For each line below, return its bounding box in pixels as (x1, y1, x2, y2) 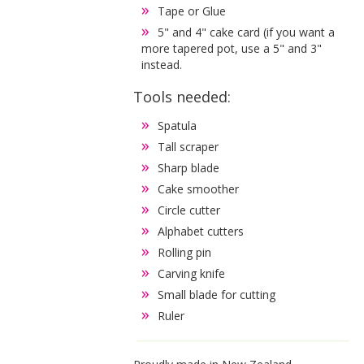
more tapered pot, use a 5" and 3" (141, 40, 323, 56)
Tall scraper (158, 138, 219, 154)
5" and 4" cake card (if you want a (158, 24, 336, 40)
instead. (141, 56, 183, 72)
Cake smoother (158, 180, 240, 197)
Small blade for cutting (158, 286, 276, 302)
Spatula (158, 117, 197, 133)
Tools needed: (133, 86, 232, 106)
